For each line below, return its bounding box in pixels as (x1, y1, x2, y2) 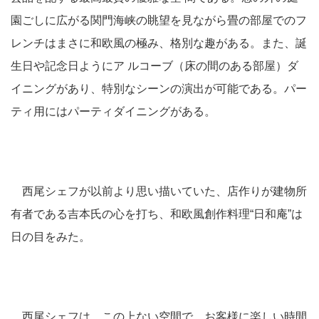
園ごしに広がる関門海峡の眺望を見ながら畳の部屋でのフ (11, 14, 307, 26)
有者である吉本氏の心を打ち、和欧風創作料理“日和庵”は (11, 208, 303, 220)
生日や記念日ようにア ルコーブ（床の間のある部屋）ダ (11, 60, 298, 72)
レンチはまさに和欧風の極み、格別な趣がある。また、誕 (11, 37, 307, 49)
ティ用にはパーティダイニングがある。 (11, 105, 216, 117)
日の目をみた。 (11, 231, 90, 243)
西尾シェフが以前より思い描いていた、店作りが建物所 (11, 185, 307, 197)
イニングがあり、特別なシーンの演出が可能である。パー (11, 83, 307, 95)
